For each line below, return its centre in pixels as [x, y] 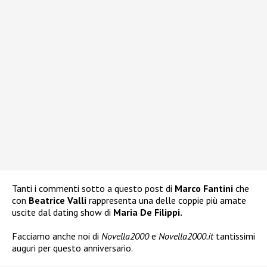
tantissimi [234, 236]
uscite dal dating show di [63, 212]
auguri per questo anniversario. [72, 248]
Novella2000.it [185, 236]
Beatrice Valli [59, 201]
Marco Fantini [204, 189]
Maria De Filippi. [148, 212]
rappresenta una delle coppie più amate [167, 201]
